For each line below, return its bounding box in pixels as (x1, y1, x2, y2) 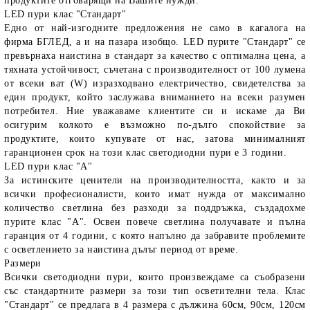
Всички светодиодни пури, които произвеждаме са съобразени (4, 272, 306, 282)
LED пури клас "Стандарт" (4, 9, 127, 19)
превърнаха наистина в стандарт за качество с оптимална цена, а (4, 51, 306, 61)
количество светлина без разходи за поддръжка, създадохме (4, 203, 306, 213)
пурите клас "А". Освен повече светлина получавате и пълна (4, 217, 306, 227)
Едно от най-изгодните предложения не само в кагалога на (4, 23, 306, 33)
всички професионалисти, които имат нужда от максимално (4, 189, 306, 199)
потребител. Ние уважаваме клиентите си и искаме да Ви (4, 106, 306, 116)
